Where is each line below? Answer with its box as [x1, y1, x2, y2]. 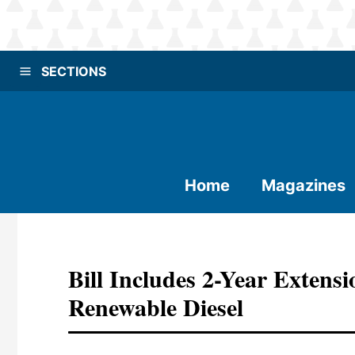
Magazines [261, 176, 345, 195]
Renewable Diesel [68, 289, 243, 324]
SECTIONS [41, 63, 106, 79]
